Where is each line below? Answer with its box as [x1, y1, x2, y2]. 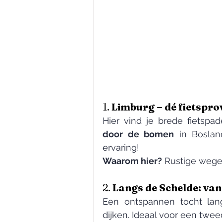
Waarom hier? [103, 156, 162, 166]
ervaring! [103, 142, 139, 153]
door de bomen [103, 129, 174, 139]
